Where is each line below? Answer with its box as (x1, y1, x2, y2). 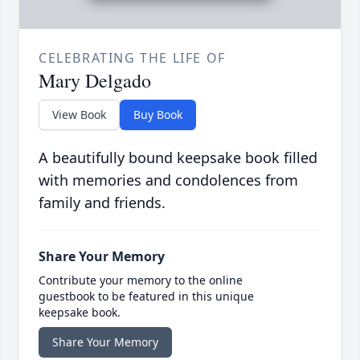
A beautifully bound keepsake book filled (39, 148, 317, 168)
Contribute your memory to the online (39, 272, 243, 288)
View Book (52, 107, 106, 123)
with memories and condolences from (39, 170, 298, 190)
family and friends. (39, 193, 166, 213)
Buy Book (133, 107, 182, 123)
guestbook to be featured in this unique (39, 288, 254, 305)
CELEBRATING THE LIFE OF (39, 49, 226, 67)
